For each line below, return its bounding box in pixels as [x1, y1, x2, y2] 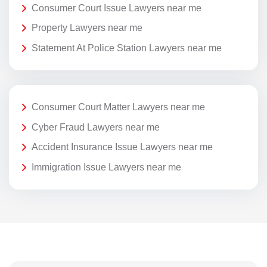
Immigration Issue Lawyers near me [32, 162, 181, 172]
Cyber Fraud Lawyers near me [32, 122, 160, 132]
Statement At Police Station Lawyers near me [32, 42, 222, 53]
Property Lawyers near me [32, 23, 142, 33]
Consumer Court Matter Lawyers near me [32, 102, 205, 113]
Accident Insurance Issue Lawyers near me [32, 142, 213, 153]
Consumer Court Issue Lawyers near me [32, 2, 201, 13]
